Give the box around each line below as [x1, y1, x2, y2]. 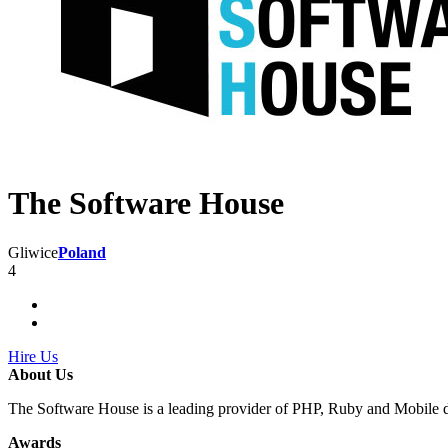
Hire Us [8, 347, 58, 365]
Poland [58, 243, 106, 261]
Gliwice [8, 243, 58, 261]
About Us [8, 365, 73, 383]
